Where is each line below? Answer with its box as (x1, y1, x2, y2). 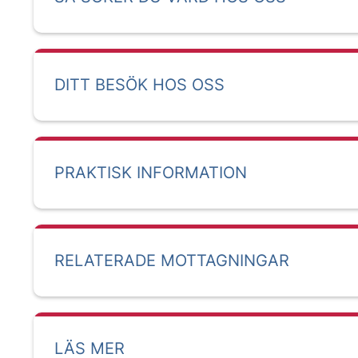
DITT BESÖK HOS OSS (54, 75, 225, 94)
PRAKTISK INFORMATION (54, 163, 247, 182)
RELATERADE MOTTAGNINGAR (54, 251, 289, 270)
